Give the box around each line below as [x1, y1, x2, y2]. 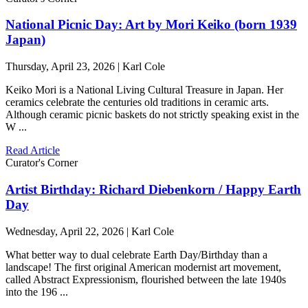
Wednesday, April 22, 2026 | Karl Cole [5, 225, 174, 237]
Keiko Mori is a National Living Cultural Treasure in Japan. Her [5, 84, 283, 96]
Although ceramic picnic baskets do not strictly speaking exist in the [5, 109, 299, 121]
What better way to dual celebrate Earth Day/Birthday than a [5, 248, 267, 261]
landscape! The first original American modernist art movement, [5, 261, 281, 273]
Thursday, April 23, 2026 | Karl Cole [5, 60, 165, 73]
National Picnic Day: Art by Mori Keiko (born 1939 [5, 17, 297, 32]
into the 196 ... [5, 285, 68, 298]
